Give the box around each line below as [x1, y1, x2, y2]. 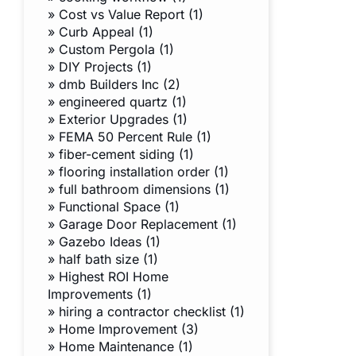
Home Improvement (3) [59, 321, 199, 338]
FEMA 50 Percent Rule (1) [59, 129, 211, 145]
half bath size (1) [59, 251, 158, 268]
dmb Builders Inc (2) [59, 76, 180, 93]
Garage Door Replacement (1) [59, 216, 237, 233]
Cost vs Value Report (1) [59, 6, 203, 23]
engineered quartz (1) [59, 94, 187, 110]
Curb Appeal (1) [59, 24, 153, 41]
